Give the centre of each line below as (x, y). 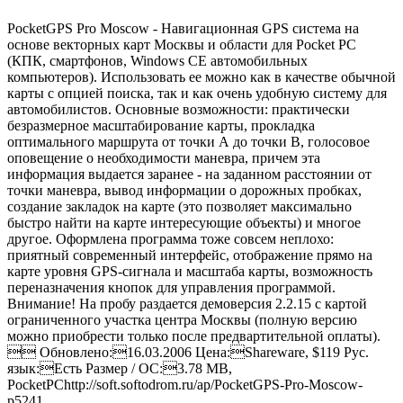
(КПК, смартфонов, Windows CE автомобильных (157, 60)
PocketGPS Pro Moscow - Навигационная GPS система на (183, 28)
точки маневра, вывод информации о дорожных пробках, (184, 190)
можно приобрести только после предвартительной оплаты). (194, 336)
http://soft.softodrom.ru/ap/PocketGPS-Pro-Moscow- (213, 384)
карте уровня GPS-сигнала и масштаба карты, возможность (190, 271)
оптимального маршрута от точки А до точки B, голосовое (188, 141)
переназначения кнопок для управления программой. (171, 287)
